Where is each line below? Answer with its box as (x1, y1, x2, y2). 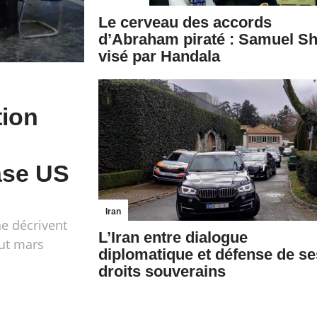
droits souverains (98, 263, 226, 280)
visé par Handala (98, 47, 220, 65)
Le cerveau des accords (98, 13, 272, 31)
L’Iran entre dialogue (98, 229, 248, 246)
